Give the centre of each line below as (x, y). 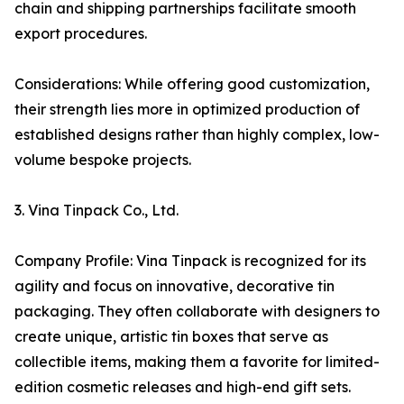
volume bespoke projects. (103, 160)
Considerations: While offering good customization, (192, 84)
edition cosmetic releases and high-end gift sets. (183, 387)
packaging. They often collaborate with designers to (197, 312)
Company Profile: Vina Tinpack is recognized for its (190, 261)
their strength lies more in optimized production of (187, 110)
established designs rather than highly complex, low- (197, 135)
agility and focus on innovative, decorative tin (174, 286)
